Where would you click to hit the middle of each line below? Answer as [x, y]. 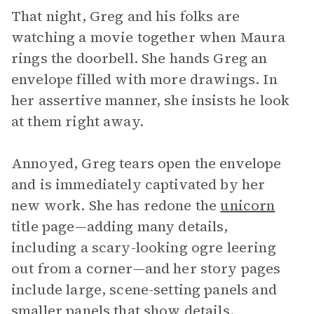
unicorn [248, 205]
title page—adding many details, [120, 226]
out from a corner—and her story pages [146, 268]
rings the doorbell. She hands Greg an [139, 58]
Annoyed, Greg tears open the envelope [146, 163]
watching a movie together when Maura [149, 37]
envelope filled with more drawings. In [144, 79]
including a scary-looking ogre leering [144, 247]
